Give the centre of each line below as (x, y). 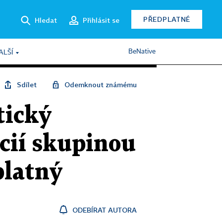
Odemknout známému (101, 84)
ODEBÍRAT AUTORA (105, 210)
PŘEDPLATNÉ (167, 19)
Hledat (46, 20)
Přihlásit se (101, 20)
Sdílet (27, 84)
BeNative (142, 52)
